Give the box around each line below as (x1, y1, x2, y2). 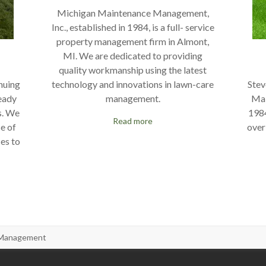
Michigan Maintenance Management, (56, 7, 209, 18)
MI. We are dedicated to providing (63, 49, 203, 61)
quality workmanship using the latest (59, 64, 207, 75)
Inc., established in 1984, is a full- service (51, 21, 214, 33)
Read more (113, 115, 153, 126)
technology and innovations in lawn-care (52, 78, 214, 90)
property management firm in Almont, (56, 35, 210, 47)
